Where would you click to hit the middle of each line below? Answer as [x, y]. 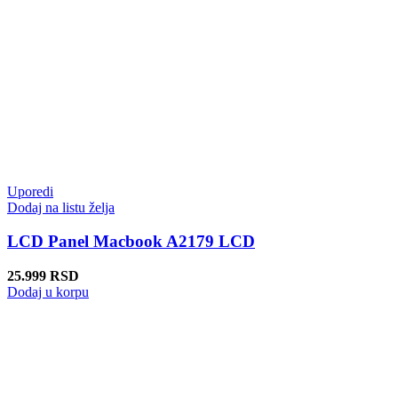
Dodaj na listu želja [61, 207]
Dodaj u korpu [48, 292]
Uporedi [30, 191]
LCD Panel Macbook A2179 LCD [131, 242]
